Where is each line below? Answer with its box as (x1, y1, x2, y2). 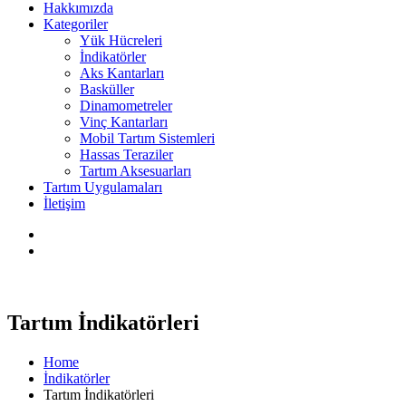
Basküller (80, 81, 134, 97)
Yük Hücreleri (80, 32, 162, 48)
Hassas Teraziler (80, 146, 173, 162)
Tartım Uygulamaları (43, 179, 162, 195)
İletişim (43, 195, 85, 211)
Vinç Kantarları (80, 113, 168, 130)
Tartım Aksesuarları (80, 162, 191, 179)
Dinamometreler (80, 97, 172, 113)
